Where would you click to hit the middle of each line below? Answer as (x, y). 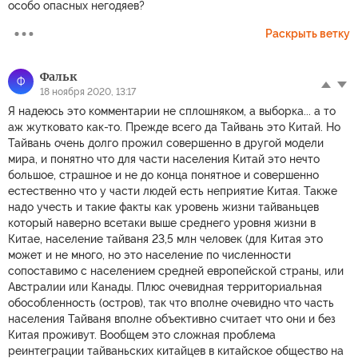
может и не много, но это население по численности (149, 255)
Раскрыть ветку (308, 33)
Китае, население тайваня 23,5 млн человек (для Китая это (165, 239)
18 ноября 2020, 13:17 (88, 91)
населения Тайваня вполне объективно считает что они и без (172, 318)
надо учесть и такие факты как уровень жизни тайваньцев (163, 207)
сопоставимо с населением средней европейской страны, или (176, 270)
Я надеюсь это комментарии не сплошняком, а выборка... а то (172, 111)
